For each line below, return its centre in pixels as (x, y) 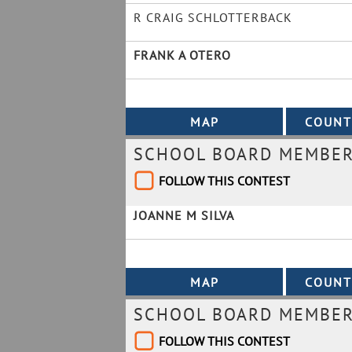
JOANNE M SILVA (184, 215)
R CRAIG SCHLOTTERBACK (213, 17)
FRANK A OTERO (182, 55)
